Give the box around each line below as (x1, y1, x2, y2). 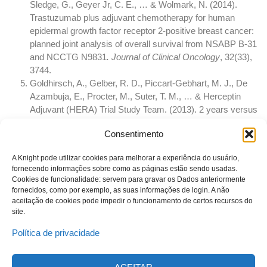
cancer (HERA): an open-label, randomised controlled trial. (30, 131, 256, 141)
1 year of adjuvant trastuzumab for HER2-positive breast (30, 117, 249, 128)
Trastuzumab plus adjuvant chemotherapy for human (30, 13, 235, 23)
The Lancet (30, 144, 73, 154)
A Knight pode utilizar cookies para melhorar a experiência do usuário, (12, 154, 239, 162)
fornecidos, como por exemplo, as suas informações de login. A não (12, 186, 229, 194)
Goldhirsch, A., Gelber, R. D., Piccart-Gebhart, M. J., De (30, 78, 247, 89)
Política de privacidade (12, 228, 100, 238)
